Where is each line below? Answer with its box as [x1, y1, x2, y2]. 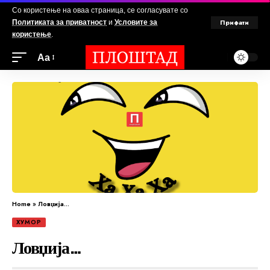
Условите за [115, 18, 157, 27]
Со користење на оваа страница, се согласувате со [12, 6, 188, 14]
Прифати [220, 17, 249, 27]
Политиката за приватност [12, 18, 107, 27]
